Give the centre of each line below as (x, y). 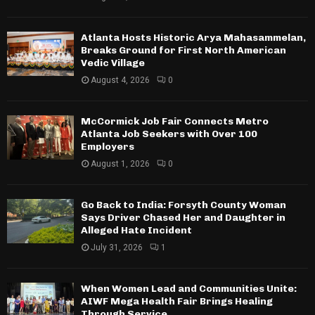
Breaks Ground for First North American (184, 50)
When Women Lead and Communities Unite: (189, 288)
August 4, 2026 (120, 80)
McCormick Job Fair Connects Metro (175, 121)
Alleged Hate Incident (136, 230)
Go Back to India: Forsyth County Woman (184, 205)
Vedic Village (113, 63)
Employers (108, 146)
